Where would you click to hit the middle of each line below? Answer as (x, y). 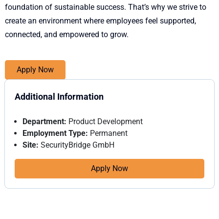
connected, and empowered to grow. (68, 34)
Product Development (105, 121)
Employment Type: (55, 133)
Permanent (108, 133)
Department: (44, 121)
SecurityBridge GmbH (77, 145)
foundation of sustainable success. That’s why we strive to (106, 7)
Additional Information (59, 96)
